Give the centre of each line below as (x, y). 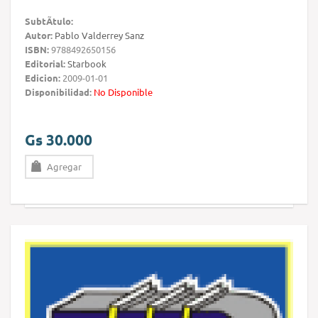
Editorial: (45, 64)
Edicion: (43, 78)
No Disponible (123, 92)
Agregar (64, 167)
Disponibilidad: (58, 92)
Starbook (87, 64)
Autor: (39, 35)
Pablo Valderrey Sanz (99, 35)
